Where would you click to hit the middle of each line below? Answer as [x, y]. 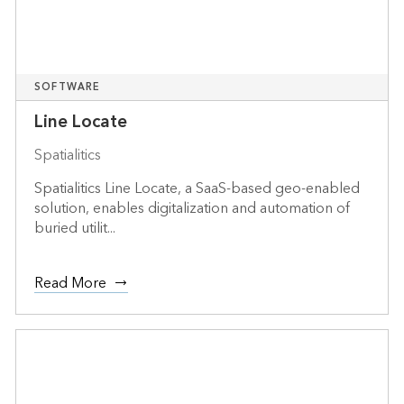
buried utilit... [74, 228]
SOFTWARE [67, 87]
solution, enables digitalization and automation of [192, 208]
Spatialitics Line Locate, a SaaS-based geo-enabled [197, 188]
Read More [70, 283]
